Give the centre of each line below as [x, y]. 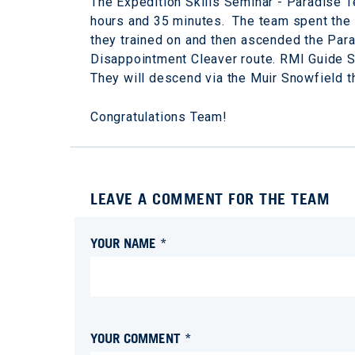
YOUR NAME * [129, 243]
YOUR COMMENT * [141, 338]
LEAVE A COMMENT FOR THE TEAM [210, 199]
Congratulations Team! [159, 117]
